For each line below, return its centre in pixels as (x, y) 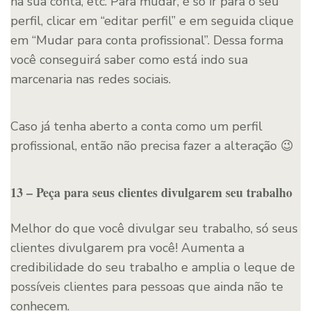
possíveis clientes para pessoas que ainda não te (147, 286)
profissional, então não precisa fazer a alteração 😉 (152, 145)
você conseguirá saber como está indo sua (129, 59)
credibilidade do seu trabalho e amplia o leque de (153, 267)
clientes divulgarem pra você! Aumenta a (127, 247)
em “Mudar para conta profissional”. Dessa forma (147, 40)
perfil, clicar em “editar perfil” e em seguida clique (152, 20)
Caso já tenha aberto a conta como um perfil (136, 126)
